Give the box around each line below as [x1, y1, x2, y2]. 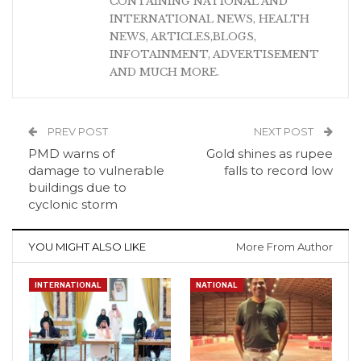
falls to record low [224, 162, 333, 178]
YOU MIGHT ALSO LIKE [28, 239, 146, 253]
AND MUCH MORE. [110, 64, 219, 79]
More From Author [236, 239, 333, 253]
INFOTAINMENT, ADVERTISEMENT [110, 47, 319, 61]
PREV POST [45, 124, 108, 138]
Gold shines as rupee [206, 145, 333, 161]
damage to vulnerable [28, 162, 164, 178]
